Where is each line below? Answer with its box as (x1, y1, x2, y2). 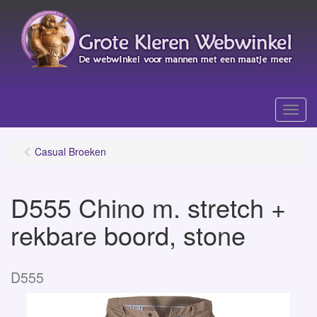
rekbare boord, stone (11, 217, 246, 253)
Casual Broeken (35, 144, 106, 158)
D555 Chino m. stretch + (11, 189, 286, 225)
